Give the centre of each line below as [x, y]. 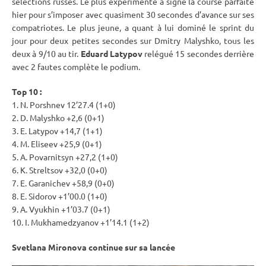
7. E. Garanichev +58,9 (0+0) [63, 183]
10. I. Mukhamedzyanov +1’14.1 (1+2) [81, 222]
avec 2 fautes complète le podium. [76, 67]
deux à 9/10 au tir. [46, 54]
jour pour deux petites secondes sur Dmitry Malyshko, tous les [133, 41]
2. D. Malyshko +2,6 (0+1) [58, 118]
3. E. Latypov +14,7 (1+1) [57, 131]
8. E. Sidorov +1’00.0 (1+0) [60, 196]
